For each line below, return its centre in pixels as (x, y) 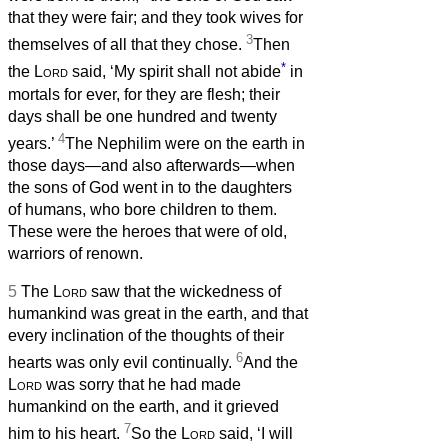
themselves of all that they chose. (127, 45)
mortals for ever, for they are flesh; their (144, 94)
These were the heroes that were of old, (147, 232)
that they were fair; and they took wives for (155, 18)
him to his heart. (66, 434)
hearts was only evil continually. (122, 363)
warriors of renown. (75, 254)
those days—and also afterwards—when (151, 166)
